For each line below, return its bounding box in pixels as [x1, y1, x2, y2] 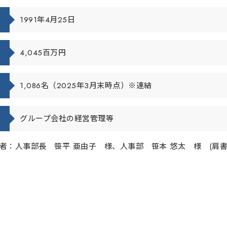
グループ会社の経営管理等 [20, 113, 113, 125]
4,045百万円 [20, 47, 66, 59]
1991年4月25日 [20, 14, 75, 26]
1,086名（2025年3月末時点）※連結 [20, 80, 152, 92]
